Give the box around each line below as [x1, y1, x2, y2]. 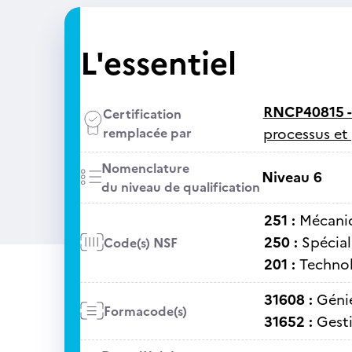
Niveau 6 [261, 167, 322, 188]
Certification [102, 104, 181, 123]
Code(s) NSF [103, 233, 178, 252]
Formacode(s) [103, 302, 187, 321]
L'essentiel [79, 40, 236, 87]
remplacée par [102, 123, 192, 142]
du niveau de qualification [101, 178, 260, 196]
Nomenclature [101, 159, 189, 178]
